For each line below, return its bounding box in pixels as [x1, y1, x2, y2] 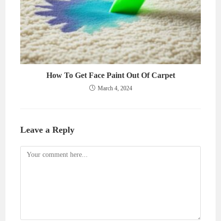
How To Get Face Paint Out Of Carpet [46, 71, 175, 80]
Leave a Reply [20, 125, 75, 135]
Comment [20, 148, 47, 156]
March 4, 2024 [97, 85, 132, 92]
